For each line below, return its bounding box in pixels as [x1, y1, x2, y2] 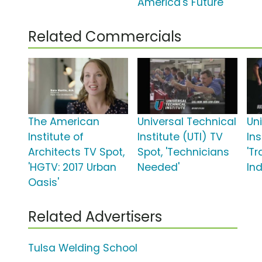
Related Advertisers [28, 207, 162, 227]
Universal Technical [137, 115, 237, 129]
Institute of [28, 130, 84, 144]
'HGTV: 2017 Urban [28, 160, 116, 175]
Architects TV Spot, [28, 145, 125, 160]
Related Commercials [28, 27, 181, 47]
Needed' [137, 160, 180, 175]
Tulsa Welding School [28, 241, 137, 256]
